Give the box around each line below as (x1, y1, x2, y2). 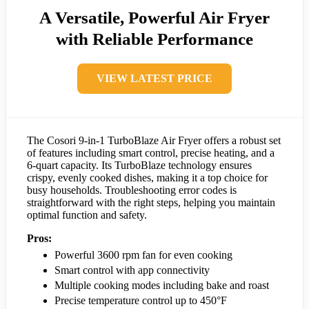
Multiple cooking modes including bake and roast (54, 279, 269, 292)
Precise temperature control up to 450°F (54, 295, 227, 307)
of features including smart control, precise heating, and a (27, 147, 275, 159)
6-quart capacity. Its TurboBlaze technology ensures (27, 159, 252, 172)
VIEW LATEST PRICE (97, 72, 212, 85)
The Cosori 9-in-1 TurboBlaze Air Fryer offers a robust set (27, 134, 281, 147)
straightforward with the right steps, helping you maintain (27, 197, 275, 209)
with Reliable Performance (56, 30, 253, 49)
